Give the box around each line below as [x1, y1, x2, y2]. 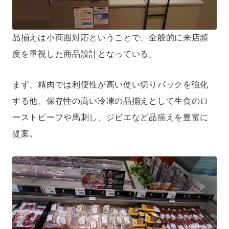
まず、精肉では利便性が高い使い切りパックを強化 [12, 80, 209, 89]
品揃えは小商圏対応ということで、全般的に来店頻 [12, 33, 209, 42]
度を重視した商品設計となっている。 [12, 50, 157, 58]
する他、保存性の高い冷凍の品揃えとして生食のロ [12, 97, 209, 105]
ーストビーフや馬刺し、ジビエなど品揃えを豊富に [12, 113, 209, 122]
